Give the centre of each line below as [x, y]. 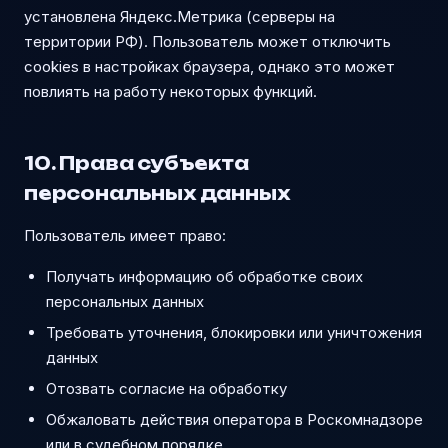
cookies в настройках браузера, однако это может [209, 66]
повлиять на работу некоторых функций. [170, 91]
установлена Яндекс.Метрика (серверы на [179, 16]
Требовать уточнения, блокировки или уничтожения [234, 332]
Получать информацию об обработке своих [204, 276]
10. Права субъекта [136, 163]
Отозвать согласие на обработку [166, 388]
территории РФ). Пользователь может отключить [207, 41]
